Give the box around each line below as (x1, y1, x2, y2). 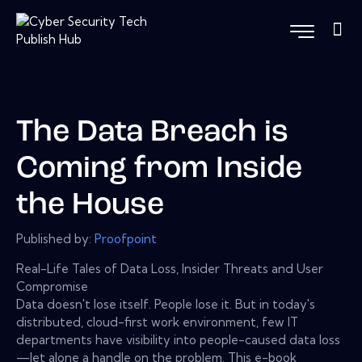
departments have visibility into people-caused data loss (16, 331, 340, 347)
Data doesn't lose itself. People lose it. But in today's (16, 296, 315, 312)
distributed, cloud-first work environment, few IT (16, 314, 298, 330)
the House (16, 191, 164, 221)
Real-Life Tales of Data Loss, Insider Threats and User (16, 260, 323, 276)
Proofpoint (95, 230, 157, 246)
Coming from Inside (16, 154, 302, 185)
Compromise (16, 278, 88, 294)
